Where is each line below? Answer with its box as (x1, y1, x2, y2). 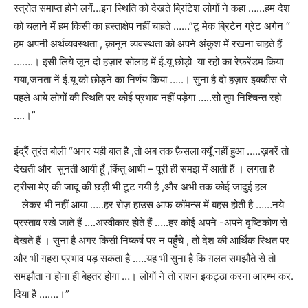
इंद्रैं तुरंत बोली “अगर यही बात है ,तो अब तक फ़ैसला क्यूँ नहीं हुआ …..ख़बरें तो (14, 144, 289, 157)
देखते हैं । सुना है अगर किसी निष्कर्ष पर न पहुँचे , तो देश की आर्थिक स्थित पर (14, 233, 289, 247)
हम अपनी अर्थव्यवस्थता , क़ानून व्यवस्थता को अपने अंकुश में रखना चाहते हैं (14, 36, 282, 50)
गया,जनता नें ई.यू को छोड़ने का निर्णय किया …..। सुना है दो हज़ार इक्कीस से (14, 72, 287, 86)
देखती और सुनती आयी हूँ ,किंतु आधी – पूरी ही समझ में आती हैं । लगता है (14, 162, 274, 175)
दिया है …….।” (14, 287, 69, 300)
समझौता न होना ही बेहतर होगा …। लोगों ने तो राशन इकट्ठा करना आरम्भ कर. (14, 269, 294, 283)
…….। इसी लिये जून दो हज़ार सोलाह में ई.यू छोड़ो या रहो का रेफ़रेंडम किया (14, 54, 283, 68)
